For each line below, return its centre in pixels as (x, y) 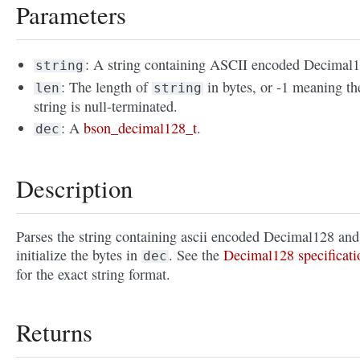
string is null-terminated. (106, 106)
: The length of (107, 87)
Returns (54, 333)
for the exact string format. (93, 274)
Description (74, 189)
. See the (196, 255)
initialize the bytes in (79, 255)
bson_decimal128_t (141, 128)
